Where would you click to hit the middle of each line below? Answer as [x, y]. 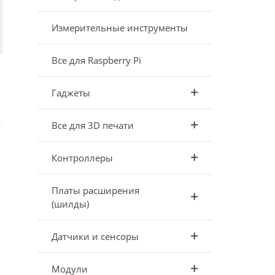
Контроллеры [82, 158]
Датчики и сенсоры [95, 236]
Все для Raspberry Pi [96, 60]
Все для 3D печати [92, 125]
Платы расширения [95, 190]
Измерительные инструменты [119, 28]
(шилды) [70, 204]
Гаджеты [71, 93]
